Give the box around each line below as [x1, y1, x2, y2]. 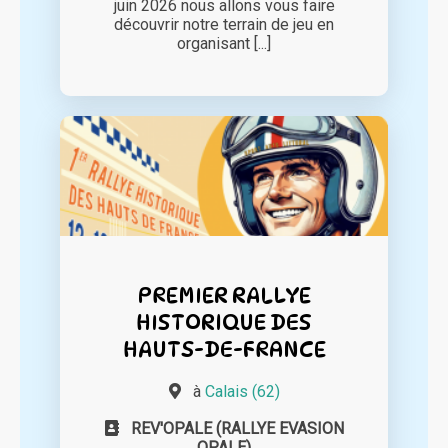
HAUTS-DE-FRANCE [122, 335, 326, 363]
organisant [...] [177, 34, 271, 54]
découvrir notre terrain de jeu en [114, 15, 334, 35]
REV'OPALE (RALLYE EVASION [130, 419, 344, 439]
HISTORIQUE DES [136, 308, 312, 336]
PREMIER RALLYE [137, 281, 311, 309]
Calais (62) [204, 382, 280, 402]
